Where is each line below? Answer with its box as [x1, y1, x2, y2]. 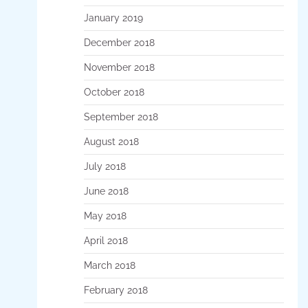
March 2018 [83, 259, 135, 271]
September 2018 [83, 111, 158, 122]
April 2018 [83, 234, 128, 246]
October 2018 [83, 86, 144, 98]
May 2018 [83, 210, 126, 221]
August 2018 [83, 135, 139, 147]
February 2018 [83, 284, 148, 296]
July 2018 [83, 160, 126, 172]
